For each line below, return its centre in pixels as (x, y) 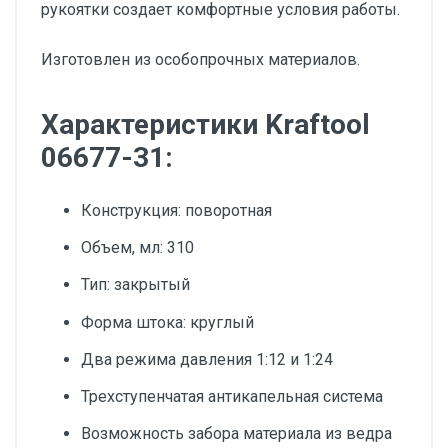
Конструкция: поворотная (176, 210)
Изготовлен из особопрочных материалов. (200, 59)
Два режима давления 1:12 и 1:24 (207, 359)
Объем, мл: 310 (137, 248)
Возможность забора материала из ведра (236, 434)
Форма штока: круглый (167, 322)
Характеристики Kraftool (205, 124)
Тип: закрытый (135, 285)
